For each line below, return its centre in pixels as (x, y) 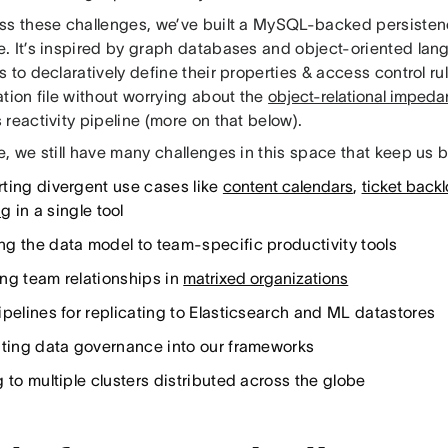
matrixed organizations (266, 278)
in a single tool (67, 210)
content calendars (287, 186)
